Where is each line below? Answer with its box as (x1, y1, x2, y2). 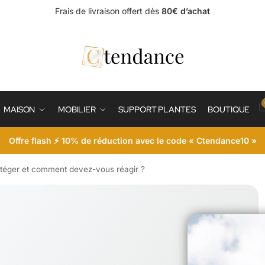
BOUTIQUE (208, 104, 250, 115)
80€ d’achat (159, 6, 210, 16)
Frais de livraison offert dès (55, 6, 159, 16)
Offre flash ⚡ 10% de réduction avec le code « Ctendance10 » (8, 135, 257, 146)
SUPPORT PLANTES (118, 104, 196, 115)
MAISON (3, 104, 35, 115)
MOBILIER (57, 104, 96, 115)
